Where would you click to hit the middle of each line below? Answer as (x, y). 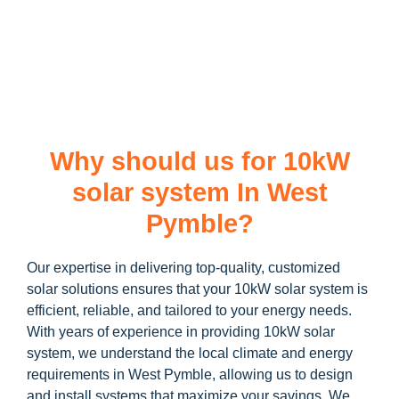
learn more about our (80, 16)
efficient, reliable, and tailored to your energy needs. (189, 310)
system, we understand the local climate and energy (190, 353)
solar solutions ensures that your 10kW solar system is (197, 289)
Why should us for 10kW (199, 161)
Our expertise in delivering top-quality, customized (183, 267)
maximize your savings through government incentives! (199, 37)
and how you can (330, 16)
